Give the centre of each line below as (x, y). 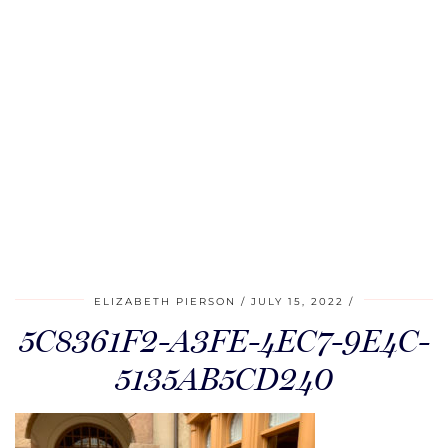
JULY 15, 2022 (297, 301)
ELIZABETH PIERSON (165, 301)
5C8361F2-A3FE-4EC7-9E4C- (224, 341)
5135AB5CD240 (224, 379)
